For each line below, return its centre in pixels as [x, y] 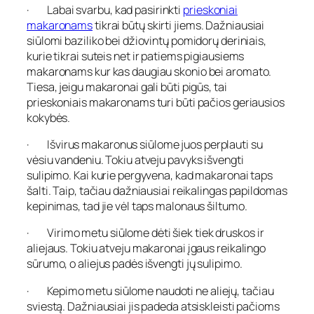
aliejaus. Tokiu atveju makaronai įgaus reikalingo [146, 248]
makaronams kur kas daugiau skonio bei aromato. [149, 71]
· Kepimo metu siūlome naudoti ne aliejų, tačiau [150, 291]
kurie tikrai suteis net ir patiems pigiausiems [136, 56]
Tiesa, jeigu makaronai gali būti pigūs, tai [127, 87]
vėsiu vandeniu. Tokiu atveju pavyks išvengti [135, 160]
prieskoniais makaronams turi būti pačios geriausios [156, 102]
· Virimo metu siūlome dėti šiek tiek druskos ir [145, 233]
